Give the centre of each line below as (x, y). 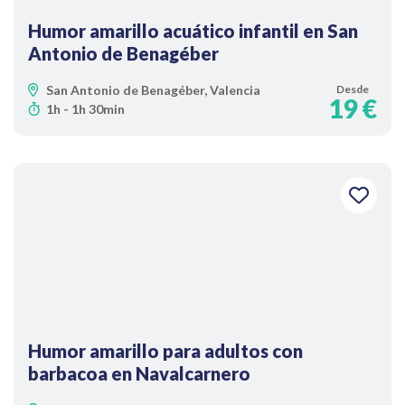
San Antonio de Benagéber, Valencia (153, 90)
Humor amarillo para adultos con (165, 351)
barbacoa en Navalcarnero (139, 373)
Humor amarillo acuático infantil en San (193, 31)
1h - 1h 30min (85, 109)
